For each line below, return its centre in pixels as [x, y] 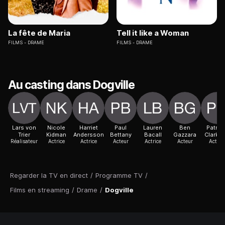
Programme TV [119, 176]
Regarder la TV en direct [49, 176]
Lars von [24, 128]
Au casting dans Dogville [71, 85]
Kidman [56, 135]
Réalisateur [24, 141]
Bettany [121, 135]
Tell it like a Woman [153, 33]
